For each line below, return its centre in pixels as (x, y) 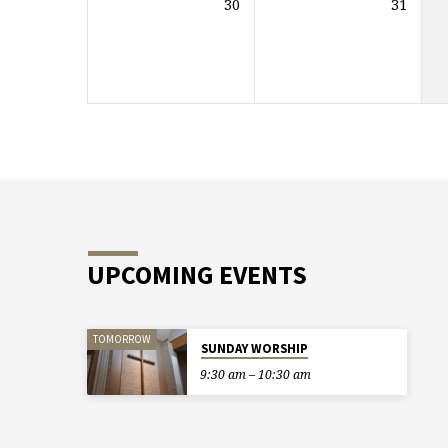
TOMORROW (122, 339)
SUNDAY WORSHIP (254, 349)
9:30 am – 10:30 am (255, 375)
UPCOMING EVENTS (197, 274)
